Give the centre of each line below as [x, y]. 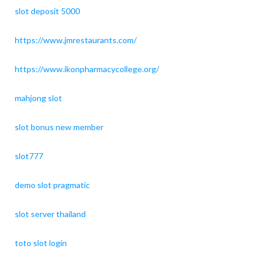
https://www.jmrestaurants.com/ [75, 40]
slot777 [29, 156]
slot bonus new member [59, 127]
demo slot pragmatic [52, 185]
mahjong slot [38, 98]
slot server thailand [50, 214]
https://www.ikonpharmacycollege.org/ [87, 69]
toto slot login [41, 243]
